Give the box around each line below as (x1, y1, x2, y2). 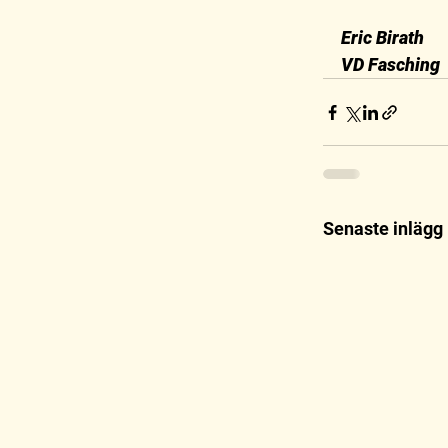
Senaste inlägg (323, 218, 443, 239)
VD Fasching (341, 54, 440, 75)
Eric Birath (341, 27, 424, 48)
